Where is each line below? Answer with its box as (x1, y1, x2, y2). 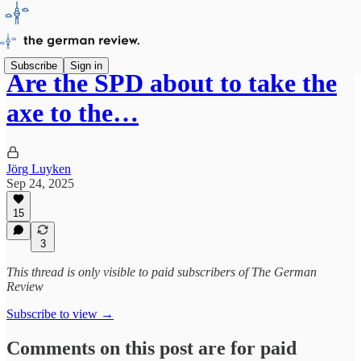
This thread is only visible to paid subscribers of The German (6, 265, 317, 279)
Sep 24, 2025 (6, 176, 74, 190)
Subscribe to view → (6, 307, 114, 321)
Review (6, 280, 44, 293)
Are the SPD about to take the (6, 68, 337, 98)
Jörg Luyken (6, 161, 71, 176)
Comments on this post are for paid (6, 337, 297, 359)
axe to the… (6, 98, 139, 128)
